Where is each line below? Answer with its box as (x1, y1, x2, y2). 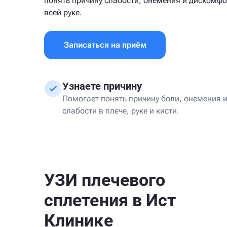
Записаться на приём (63, 40, 146, 50)
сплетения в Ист (44, 190, 176, 210)
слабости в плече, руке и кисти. (62, 106, 179, 116)
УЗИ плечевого (44, 170, 166, 190)
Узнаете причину (62, 80, 142, 92)
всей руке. (44, 8, 82, 17)
